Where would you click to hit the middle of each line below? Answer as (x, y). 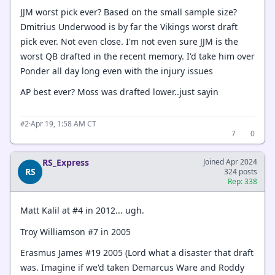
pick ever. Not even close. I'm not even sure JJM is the (129, 41)
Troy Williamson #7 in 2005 (76, 231)
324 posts (241, 171)
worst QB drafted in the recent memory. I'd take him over (137, 56)
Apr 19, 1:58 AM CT (64, 123)
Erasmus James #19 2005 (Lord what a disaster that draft (137, 253)
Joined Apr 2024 (230, 161)
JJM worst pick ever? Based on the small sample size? (129, 12)
